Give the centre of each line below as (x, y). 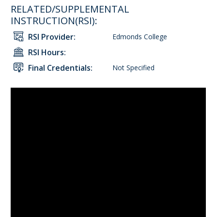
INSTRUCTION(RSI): (54, 21)
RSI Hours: (47, 52)
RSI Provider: (52, 37)
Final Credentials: (61, 68)
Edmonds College (140, 37)
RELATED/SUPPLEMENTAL (70, 9)
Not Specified (134, 68)
